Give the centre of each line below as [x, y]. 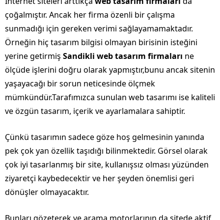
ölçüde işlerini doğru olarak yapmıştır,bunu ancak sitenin [110, 69]
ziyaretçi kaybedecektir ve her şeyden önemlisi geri [99, 178]
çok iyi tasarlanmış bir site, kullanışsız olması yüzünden [107, 164]
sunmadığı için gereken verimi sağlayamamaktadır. [99, 28]
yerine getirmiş [34, 56]
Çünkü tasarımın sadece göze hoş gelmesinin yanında [105, 137]
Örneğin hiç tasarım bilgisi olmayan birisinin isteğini [101, 42]
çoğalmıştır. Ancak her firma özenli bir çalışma [90, 14]
